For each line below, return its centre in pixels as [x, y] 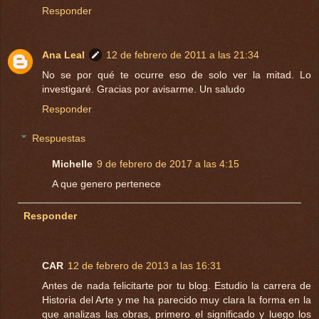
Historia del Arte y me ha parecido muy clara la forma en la [177, 300]
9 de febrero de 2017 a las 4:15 [168, 164]
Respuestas [59, 138]
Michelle [73, 164]
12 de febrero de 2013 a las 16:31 [145, 266]
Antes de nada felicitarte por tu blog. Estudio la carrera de [177, 286]
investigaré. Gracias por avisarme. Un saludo [143, 89]
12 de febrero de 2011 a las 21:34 [183, 54]
